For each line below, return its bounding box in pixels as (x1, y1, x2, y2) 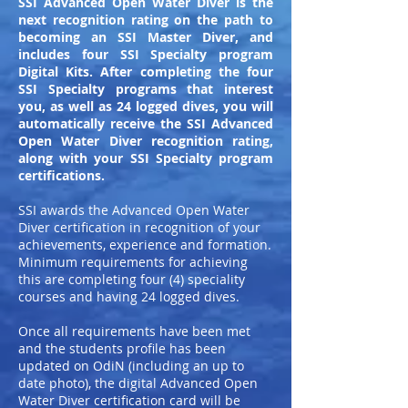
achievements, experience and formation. (18, 236, 271, 253)
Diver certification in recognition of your (18, 219, 260, 236)
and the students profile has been (18, 340, 226, 357)
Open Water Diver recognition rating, (18, 132, 273, 149)
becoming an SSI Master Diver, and (18, 28, 273, 46)
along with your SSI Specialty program (18, 149, 273, 167)
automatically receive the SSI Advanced (18, 115, 273, 132)
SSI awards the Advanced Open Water (18, 201, 250, 219)
